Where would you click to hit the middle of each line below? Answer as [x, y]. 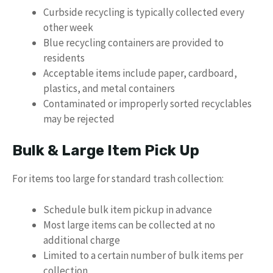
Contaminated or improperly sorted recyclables [147, 103]
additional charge [82, 240]
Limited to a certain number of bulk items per [143, 255]
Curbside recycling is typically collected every [144, 12]
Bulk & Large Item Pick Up [106, 151]
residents [64, 58]
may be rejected [79, 119]
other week [68, 27]
